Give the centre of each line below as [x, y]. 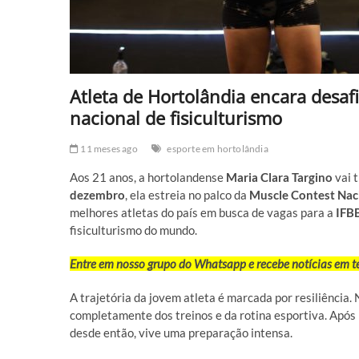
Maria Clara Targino [279, 177]
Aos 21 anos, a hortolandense [148, 177]
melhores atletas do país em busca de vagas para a [203, 212]
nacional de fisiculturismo [176, 118]
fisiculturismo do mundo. [133, 230]
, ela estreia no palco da [187, 195]
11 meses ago [108, 149]
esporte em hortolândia [218, 149]
